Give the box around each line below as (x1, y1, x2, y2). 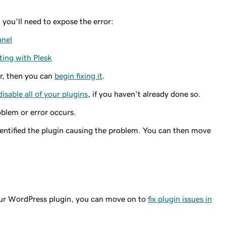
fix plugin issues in (148, 195, 212, 203)
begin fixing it (54, 72, 102, 80)
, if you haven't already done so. (88, 90, 201, 98)
